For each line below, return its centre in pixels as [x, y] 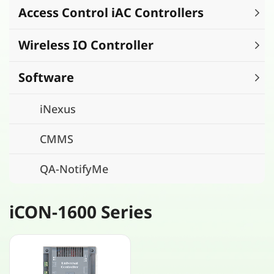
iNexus [58, 109]
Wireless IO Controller [86, 45]
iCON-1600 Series [81, 212]
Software [46, 77]
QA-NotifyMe [74, 169]
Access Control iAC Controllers [111, 13]
